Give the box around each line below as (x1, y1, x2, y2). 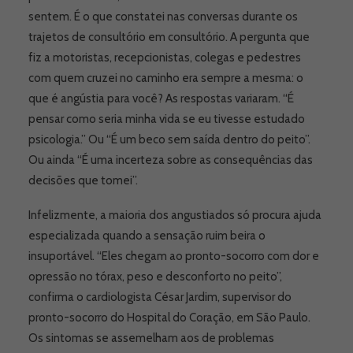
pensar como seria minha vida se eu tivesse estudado (28, 112, 305, 126)
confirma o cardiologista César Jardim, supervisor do (28, 290, 292, 304)
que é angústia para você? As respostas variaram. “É (28, 91, 294, 106)
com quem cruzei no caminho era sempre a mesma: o (28, 71, 303, 85)
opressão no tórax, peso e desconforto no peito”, (28, 269, 282, 284)
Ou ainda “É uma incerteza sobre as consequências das (28, 153, 313, 167)
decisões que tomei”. (28, 173, 138, 188)
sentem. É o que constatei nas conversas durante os (28, 9, 298, 24)
